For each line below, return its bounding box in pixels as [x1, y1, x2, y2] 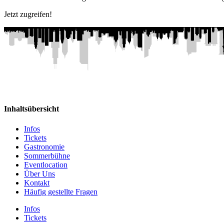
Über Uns [24, 169, 55, 178]
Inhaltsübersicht [4, 104, 59, 113]
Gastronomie [24, 142, 64, 151]
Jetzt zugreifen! [4, 9, 52, 18]
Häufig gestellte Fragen [24, 187, 97, 196]
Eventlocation [24, 160, 67, 169]
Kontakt [24, 178, 49, 187]
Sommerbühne [24, 151, 70, 160]
